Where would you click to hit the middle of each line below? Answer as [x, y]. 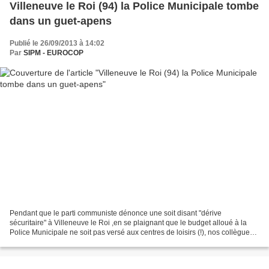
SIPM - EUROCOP [53, 53]
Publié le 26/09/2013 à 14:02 [57, 43]
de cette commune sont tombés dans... [72, 242]
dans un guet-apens [61, 21]
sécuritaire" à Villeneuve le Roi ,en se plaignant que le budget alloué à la [128, 223]
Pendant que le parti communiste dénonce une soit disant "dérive [116, 213]
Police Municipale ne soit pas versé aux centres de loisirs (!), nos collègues [131, 233]
